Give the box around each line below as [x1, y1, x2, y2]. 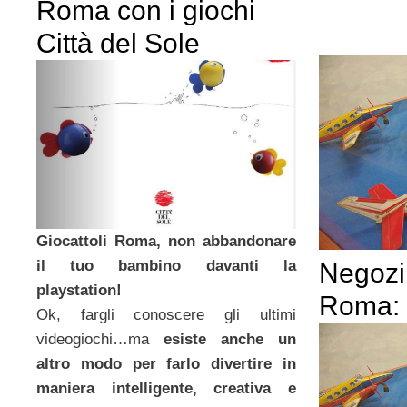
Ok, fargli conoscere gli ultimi [36, 305, 296, 323]
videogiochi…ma [36, 330, 164, 348]
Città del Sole [36, 28, 200, 59]
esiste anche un [164, 330, 296, 348]
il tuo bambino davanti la [36, 256, 296, 274]
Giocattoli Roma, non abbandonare [36, 232, 296, 250]
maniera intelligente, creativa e [36, 379, 296, 397]
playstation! [36, 281, 122, 299]
